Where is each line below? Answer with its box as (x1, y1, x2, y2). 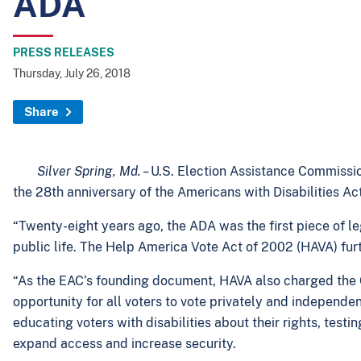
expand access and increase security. (13, 336, 243, 351)
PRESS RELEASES (13, 46, 114, 59)
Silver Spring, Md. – (37, 164, 151, 179)
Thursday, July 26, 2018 (13, 67, 131, 80)
